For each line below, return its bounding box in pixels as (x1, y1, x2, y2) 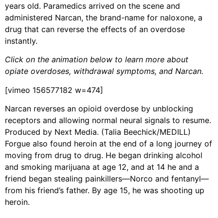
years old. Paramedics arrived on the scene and (5, 1, 180, 11)
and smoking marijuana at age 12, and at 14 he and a (5, 162, 199, 172)
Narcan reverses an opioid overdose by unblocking (5, 104, 193, 114)
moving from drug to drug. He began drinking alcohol (5, 150, 202, 161)
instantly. (5, 36, 37, 46)
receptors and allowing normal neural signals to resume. (5, 115, 211, 126)
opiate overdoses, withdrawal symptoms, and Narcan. (5, 66, 203, 76)
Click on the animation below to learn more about (5, 54, 188, 65)
